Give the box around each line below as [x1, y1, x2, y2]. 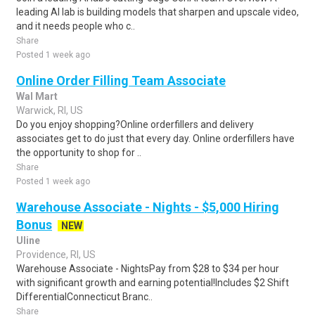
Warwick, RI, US [16, 105, 83, 116]
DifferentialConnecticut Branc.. [16, 291, 153, 302]
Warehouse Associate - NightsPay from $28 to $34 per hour [16, 263, 279, 274]
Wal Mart [16, 91, 58, 102]
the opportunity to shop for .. [16, 147, 141, 158]
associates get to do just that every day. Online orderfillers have [16, 133, 295, 144]
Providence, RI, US [16, 249, 96, 260]
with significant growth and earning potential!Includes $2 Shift [16, 277, 289, 288]
